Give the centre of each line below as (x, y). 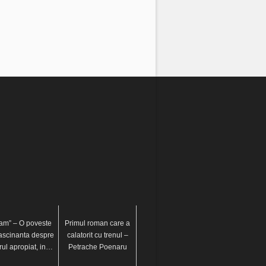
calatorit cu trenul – (97, 235)
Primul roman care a (97, 223)
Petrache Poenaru (97, 247)
